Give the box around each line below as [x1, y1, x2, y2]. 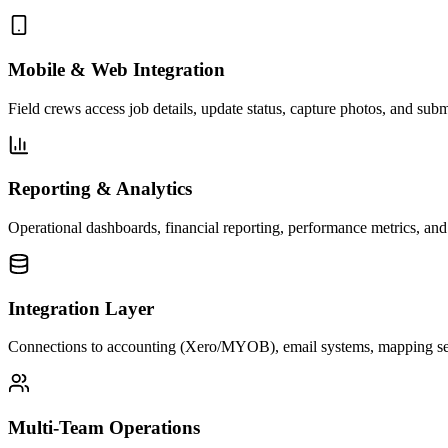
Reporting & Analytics [8, 178, 192, 200]
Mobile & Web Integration [8, 58, 225, 80]
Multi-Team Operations [8, 417, 200, 439]
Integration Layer [8, 297, 154, 319]
